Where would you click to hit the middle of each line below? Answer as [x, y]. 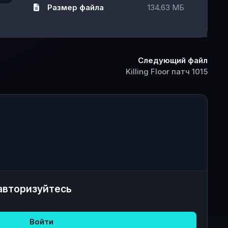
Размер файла [75, 8]
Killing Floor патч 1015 [167, 71]
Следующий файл [173, 60]
